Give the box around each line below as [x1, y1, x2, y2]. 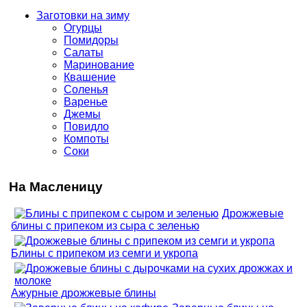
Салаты [64, 46, 103, 58]
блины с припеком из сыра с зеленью [11, 219, 199, 232]
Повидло [64, 120, 109, 132]
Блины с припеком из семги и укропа [11, 247, 198, 259]
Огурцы [64, 21, 102, 34]
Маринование [64, 58, 134, 71]
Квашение [64, 71, 116, 83]
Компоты [64, 132, 109, 145]
